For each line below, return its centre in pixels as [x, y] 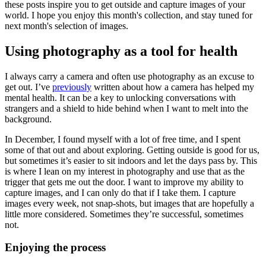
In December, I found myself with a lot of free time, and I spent [123, 139]
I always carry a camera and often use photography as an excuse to [129, 76]
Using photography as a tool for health [121, 51]
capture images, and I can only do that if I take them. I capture [120, 192]
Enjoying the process [55, 248]
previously [72, 87]
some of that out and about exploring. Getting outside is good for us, [132, 150]
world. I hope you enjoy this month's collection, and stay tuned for [129, 15]
